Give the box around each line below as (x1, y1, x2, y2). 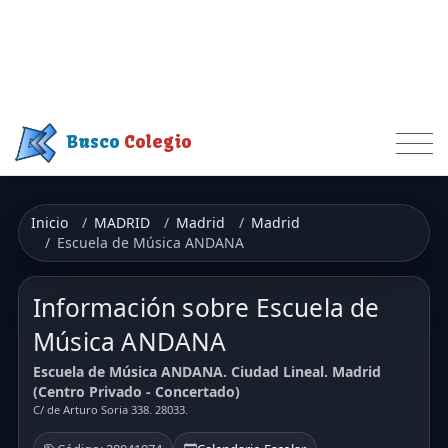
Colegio (124, 131, 193, 154)
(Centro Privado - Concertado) (33, 382, 240, 402)
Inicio (31, 212, 68, 232)
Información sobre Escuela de (33, 290, 380, 324)
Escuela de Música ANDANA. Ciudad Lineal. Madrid (33, 362, 381, 382)
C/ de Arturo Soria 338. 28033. (33, 402, 188, 418)
